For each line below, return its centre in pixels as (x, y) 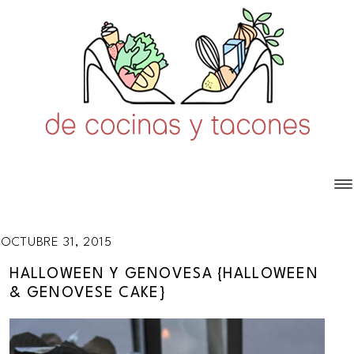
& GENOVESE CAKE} (88, 294)
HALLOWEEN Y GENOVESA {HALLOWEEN (164, 275)
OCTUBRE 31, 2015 (57, 243)
